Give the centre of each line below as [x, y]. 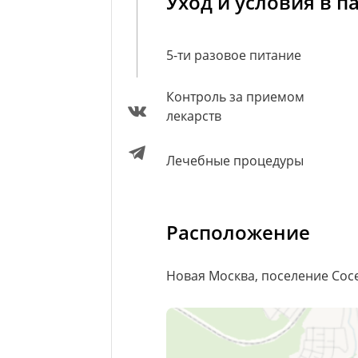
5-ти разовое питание [234, 56]
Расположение [238, 233]
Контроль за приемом [235, 97]
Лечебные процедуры [235, 161]
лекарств [194, 116]
